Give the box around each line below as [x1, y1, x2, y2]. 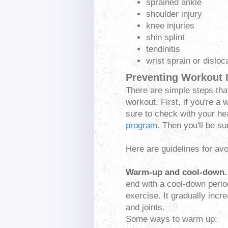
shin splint [146, 32, 185, 42]
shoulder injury [146, 9, 202, 19]
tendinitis [146, 44, 180, 54]
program [126, 121, 157, 131]
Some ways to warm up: [126, 214, 217, 224]
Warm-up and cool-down [126, 167, 224, 178]
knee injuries [146, 20, 194, 31]
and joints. [126, 203, 165, 213]
